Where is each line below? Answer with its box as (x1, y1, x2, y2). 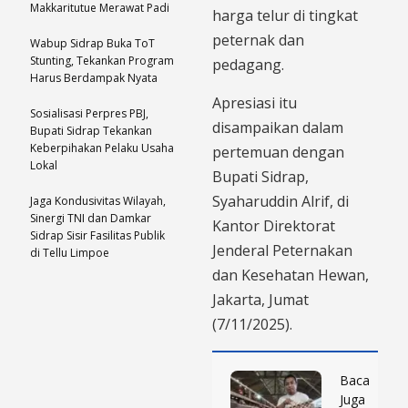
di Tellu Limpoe (30, 244, 109, 260)
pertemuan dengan (212, 141, 344, 162)
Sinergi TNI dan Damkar (30, 209, 151, 226)
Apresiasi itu (212, 92, 297, 113)
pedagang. (212, 54, 284, 75)
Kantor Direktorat (212, 215, 335, 236)
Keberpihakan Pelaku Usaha (30, 139, 174, 156)
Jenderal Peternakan (212, 240, 352, 260)
